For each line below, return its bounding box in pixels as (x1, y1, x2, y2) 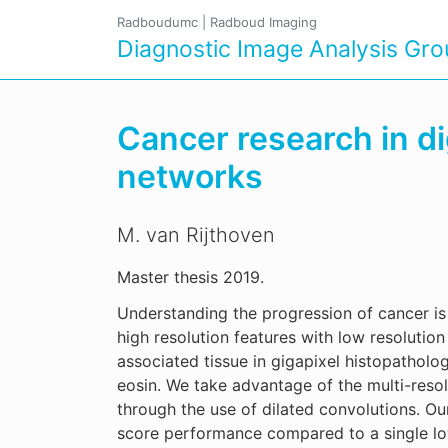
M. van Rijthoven (117, 223, 275, 247)
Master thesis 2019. (117, 267, 264, 287)
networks (117, 157, 263, 196)
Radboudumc (117, 14, 198, 30)
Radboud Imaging (210, 14, 317, 30)
